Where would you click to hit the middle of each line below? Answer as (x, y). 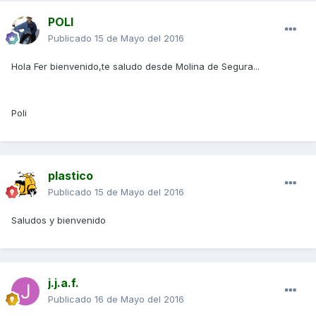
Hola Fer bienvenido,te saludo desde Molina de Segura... (135, 67)
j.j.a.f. (63, 283)
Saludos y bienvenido (59, 220)
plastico (71, 176)
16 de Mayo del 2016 (139, 299)
